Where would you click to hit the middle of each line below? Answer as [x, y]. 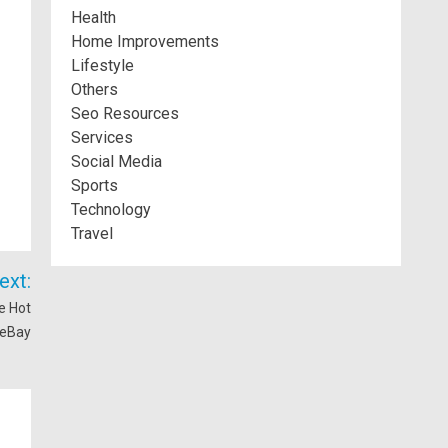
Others [94, 89]
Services [102, 137]
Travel [92, 233]
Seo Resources [125, 113]
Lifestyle [102, 65]
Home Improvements [145, 41]
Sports [94, 185]
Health [93, 17]
